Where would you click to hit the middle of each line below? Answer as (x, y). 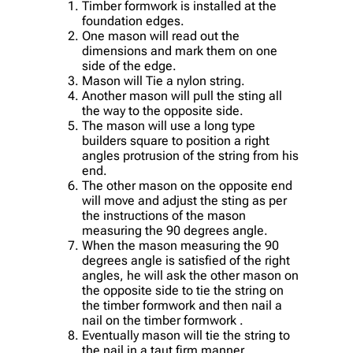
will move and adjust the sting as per (184, 200)
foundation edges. (133, 20)
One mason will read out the (161, 35)
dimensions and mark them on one (180, 50)
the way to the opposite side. (163, 110)
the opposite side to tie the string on (183, 290)
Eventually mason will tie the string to (186, 335)
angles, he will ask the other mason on (190, 275)
